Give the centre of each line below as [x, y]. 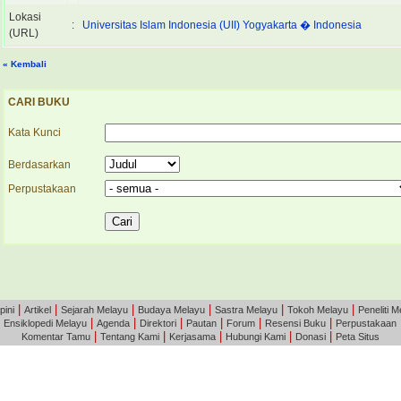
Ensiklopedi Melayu [45, 323]
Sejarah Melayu [94, 310]
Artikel [38, 310]
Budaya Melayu [171, 310]
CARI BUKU [39, 102]
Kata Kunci [34, 132]
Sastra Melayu [246, 310]
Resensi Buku [295, 323]
